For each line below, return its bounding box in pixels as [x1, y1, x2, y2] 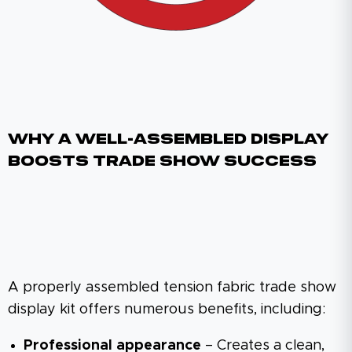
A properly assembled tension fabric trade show [8, 280, 336, 295]
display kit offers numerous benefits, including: [8, 302, 325, 317]
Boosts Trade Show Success [8, 154, 317, 169]
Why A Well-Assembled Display [8, 132, 328, 147]
